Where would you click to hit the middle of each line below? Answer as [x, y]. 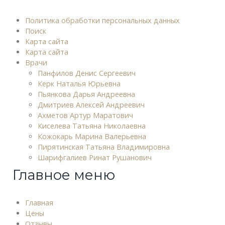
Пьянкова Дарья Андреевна [86, 94]
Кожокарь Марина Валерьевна [92, 136]
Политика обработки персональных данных [102, 20]
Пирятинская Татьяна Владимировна [104, 147]
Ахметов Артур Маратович [85, 115]
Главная [39, 202]
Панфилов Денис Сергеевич [87, 73]
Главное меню [64, 175]
